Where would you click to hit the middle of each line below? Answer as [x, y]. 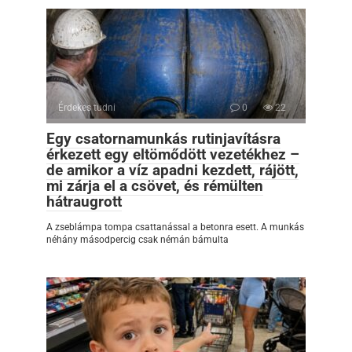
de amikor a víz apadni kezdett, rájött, [172, 170]
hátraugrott [84, 201]
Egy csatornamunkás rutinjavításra [163, 138]
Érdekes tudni [87, 107]
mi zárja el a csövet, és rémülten [155, 185]
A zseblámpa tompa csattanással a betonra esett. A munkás [175, 227]
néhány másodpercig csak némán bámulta [137, 239]
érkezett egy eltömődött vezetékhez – [173, 154]
